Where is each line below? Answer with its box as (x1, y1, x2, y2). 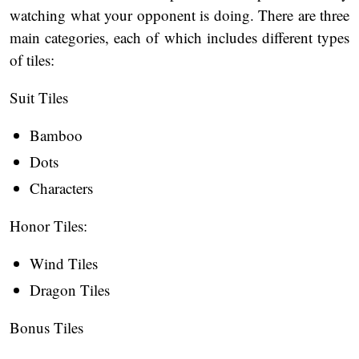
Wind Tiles (30, 253, 103, 274)
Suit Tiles (10, 87, 68, 108)
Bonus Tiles (10, 317, 83, 338)
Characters (30, 178, 93, 199)
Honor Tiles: (10, 216, 87, 236)
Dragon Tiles (30, 280, 110, 301)
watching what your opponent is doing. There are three (10, 5, 349, 26)
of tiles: (10, 50, 54, 71)
